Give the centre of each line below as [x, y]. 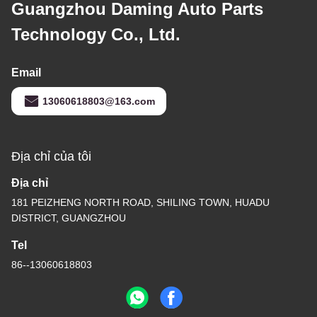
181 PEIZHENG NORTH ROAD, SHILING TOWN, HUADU [140, 202]
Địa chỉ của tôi [51, 156]
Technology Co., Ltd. [96, 34]
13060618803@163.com [99, 101]
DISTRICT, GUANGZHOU [69, 218]
